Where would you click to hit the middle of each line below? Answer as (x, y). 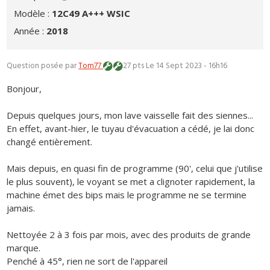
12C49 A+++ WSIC (91, 13)
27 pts (134, 66)
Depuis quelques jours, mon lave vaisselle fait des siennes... (130, 115)
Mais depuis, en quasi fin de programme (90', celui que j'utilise (135, 168)
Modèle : (33, 13)
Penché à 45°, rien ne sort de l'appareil (87, 261)
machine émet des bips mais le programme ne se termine (127, 195)
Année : (30, 31)
